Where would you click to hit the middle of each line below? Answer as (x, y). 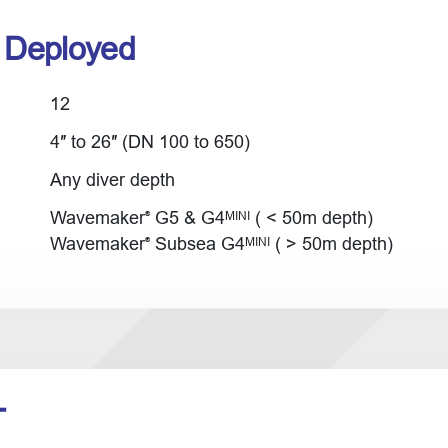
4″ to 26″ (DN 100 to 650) (149, 141)
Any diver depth (112, 179)
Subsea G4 (197, 243)
